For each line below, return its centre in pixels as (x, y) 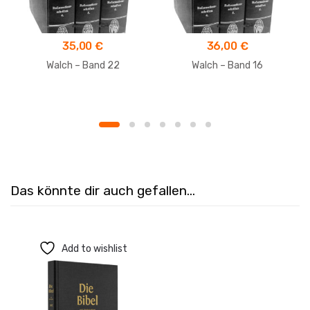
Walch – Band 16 (227, 65)
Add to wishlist (94, 248)
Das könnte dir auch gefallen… (103, 190)
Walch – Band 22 (83, 65)
